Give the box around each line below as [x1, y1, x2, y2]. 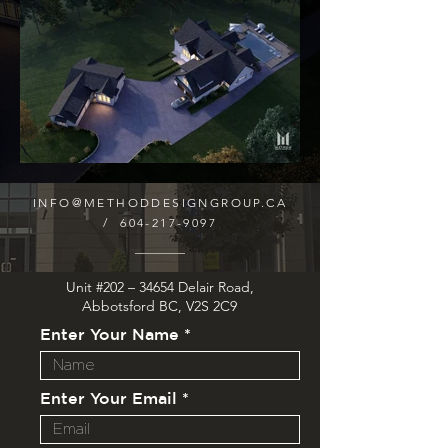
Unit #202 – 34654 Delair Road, [65, 278, 254, 296]
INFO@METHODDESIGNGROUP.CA [33, 195, 287, 210]
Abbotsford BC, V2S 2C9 [82, 297, 237, 315]
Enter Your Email [40, 389, 177, 407]
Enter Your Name [40, 325, 179, 343]
